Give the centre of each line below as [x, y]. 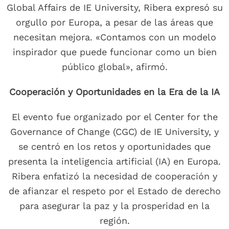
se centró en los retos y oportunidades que [114, 147]
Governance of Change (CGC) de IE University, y [114, 132]
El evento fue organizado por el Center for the [114, 117]
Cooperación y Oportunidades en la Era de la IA [114, 92]
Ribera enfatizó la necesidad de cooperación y [114, 176]
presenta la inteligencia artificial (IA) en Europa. [114, 162]
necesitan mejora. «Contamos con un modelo [114, 37]
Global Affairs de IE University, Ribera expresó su [114, 8]
